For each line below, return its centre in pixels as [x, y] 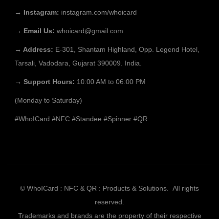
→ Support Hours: [46, 82]
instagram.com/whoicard [99, 12]
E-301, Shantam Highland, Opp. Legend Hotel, [127, 49]
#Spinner [118, 119]
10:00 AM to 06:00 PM [111, 82]
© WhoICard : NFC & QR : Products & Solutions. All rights [109, 188]
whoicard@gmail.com [90, 31]
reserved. [109, 202]
